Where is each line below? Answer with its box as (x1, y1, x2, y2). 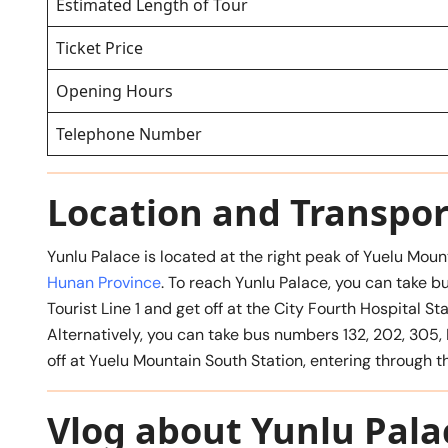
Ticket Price (56, 36, 143, 59)
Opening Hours (56, 79, 173, 102)
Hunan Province (47, 271, 161, 293)
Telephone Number (56, 122, 202, 145)
